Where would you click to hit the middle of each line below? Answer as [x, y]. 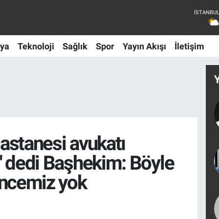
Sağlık [75, 46]
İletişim [189, 46]
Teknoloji [36, 46]
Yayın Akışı [144, 46]
